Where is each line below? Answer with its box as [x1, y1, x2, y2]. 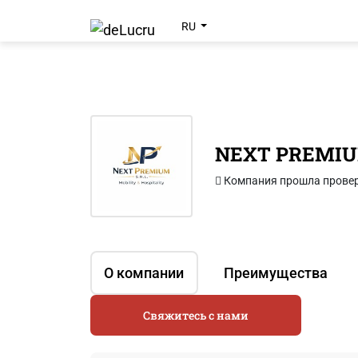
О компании [104, 265, 185, 282]
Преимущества [223, 265, 328, 282]
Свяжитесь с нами [142, 307, 249, 323]
